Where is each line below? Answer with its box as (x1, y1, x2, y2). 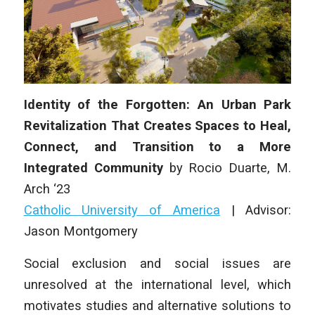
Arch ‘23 (23, 181, 70, 197)
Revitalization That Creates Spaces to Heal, (23, 118, 292, 134)
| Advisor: (219, 202, 292, 218)
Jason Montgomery (23, 224, 138, 239)
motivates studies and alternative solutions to (23, 297, 292, 313)
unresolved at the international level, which (23, 276, 292, 292)
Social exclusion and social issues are (23, 255, 292, 271)
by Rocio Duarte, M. (162, 160, 292, 176)
